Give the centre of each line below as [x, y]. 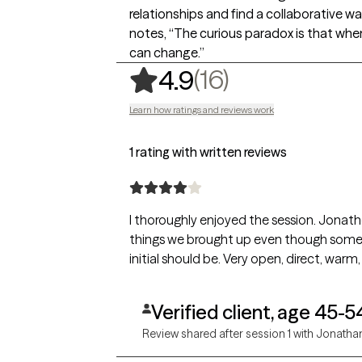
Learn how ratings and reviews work [202, 109]
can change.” [167, 53]
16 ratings [289, 79]
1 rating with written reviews [208, 152]
